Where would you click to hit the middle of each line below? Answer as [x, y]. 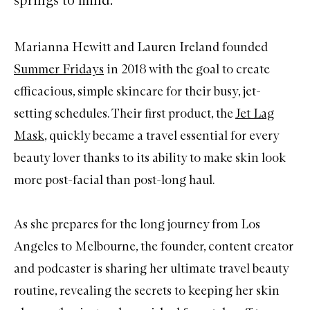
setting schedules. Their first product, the [125, 113]
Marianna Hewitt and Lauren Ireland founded [141, 47]
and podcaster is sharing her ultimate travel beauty [151, 268]
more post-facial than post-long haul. [116, 180]
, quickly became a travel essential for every [162, 135]
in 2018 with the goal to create [187, 69]
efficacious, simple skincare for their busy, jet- [137, 91]
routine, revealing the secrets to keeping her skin [147, 290]
